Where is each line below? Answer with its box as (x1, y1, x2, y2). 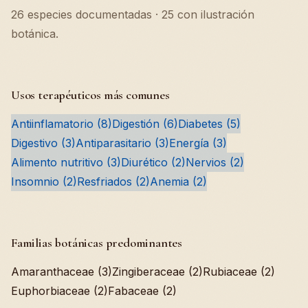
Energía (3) (169, 136, 227, 150)
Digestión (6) (112, 117, 178, 131)
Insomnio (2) (11, 175, 77, 188)
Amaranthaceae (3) (11, 265, 112, 278)
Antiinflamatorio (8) (11, 117, 112, 131)
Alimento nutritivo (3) (11, 155, 121, 169)
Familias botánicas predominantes (11, 235, 183, 250)
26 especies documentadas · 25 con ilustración (11, 8, 254, 21)
